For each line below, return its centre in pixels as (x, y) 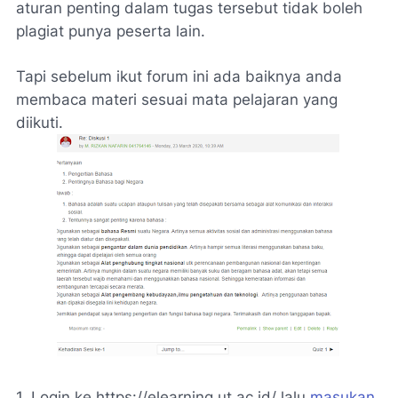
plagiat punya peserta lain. (111, 31)
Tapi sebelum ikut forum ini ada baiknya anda (179, 76)
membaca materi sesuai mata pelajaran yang (177, 99)
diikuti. (40, 123)
